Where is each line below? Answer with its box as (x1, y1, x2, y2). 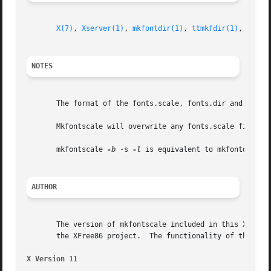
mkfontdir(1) (132, 24, 184, 33)
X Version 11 (27, 255, 78, 264)
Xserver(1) (82, 24, 125, 33)
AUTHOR (31, 183, 57, 192)
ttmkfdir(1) (192, 24, 239, 33)
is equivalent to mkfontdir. (141, 145, 260, 154)
